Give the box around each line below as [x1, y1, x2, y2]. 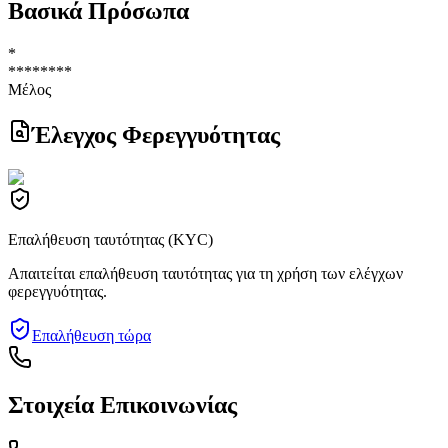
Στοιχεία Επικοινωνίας [8, 392, 237, 419]
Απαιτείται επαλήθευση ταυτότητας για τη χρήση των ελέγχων [8, 264, 403, 282]
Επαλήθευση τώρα [32, 326, 151, 344]
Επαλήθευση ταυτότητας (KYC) [8, 230, 213, 248]
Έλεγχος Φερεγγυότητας [32, 121, 280, 148]
